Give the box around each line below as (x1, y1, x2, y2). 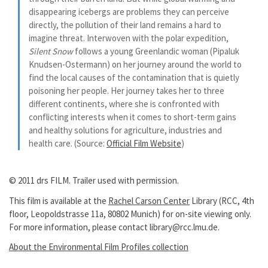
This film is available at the (9, 194, 108, 206)
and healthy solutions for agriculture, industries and (29, 124, 222, 136)
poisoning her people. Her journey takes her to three (29, 85, 224, 96)
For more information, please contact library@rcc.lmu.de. (9, 221, 220, 233)
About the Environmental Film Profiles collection (9, 241, 188, 252)
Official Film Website (106, 138, 181, 149)
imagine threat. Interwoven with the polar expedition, (29, 32, 229, 44)
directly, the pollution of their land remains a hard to (29, 19, 221, 31)
